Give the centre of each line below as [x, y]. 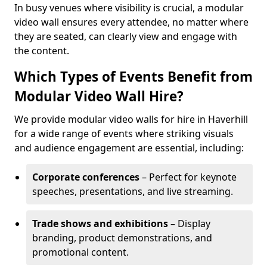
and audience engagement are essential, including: [129, 148]
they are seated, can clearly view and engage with [126, 36]
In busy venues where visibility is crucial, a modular [129, 8]
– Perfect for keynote [188, 177]
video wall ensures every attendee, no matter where [131, 22]
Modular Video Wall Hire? [99, 96]
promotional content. [80, 252]
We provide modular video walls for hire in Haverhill [131, 119]
